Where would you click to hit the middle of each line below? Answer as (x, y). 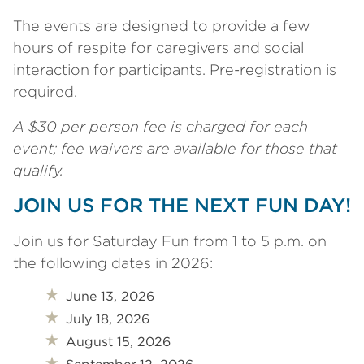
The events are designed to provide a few (162, 26)
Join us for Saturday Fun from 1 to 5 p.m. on (170, 241)
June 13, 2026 (110, 296)
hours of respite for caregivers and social (158, 48)
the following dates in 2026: (113, 263)
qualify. (38, 170)
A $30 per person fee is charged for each (160, 126)
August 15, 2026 (118, 342)
